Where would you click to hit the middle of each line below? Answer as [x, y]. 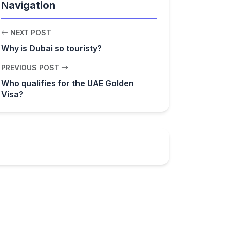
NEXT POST [30, 33]
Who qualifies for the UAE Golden [67, 83]
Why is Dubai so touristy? [51, 48]
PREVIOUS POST [31, 68]
